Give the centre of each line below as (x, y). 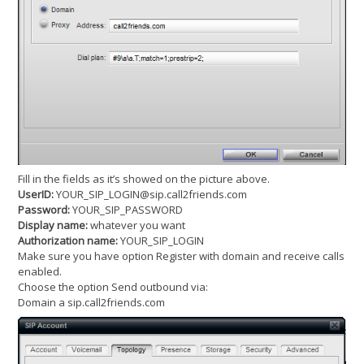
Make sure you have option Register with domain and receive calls (182, 256)
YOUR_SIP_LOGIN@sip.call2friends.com (152, 194)
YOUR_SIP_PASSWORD (127, 209)
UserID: (36, 194)
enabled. (40, 271)
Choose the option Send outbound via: (113, 286)
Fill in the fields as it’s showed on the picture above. (144, 178)
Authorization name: (68, 240)
